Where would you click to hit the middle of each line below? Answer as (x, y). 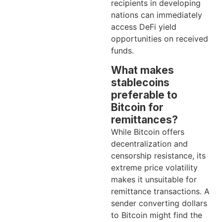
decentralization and (149, 143)
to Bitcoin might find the (157, 215)
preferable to (144, 95)
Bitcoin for (137, 107)
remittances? (144, 119)
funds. (122, 51)
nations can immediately (157, 15)
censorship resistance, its (158, 155)
